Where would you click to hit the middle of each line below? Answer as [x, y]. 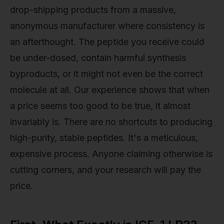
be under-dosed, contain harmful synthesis [98, 58]
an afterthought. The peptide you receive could [107, 42]
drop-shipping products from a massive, [93, 10]
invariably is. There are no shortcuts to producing [111, 122]
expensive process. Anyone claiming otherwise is [111, 154]
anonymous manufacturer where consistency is [107, 26]
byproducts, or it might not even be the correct [106, 74]
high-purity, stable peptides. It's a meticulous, [104, 138]
